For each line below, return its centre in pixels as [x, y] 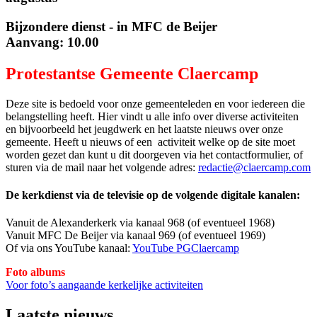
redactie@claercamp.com [254, 167]
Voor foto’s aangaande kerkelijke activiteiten [104, 285]
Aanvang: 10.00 [52, 42]
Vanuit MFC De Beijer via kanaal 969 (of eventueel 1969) [136, 236]
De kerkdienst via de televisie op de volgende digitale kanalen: [153, 195]
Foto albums [37, 272]
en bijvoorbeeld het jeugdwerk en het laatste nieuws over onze [144, 129]
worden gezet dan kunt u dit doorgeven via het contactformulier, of [154, 154]
